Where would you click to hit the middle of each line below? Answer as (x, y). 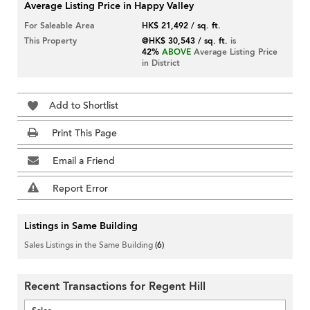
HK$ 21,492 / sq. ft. (182, 26)
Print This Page (84, 134)
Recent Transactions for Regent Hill (115, 287)
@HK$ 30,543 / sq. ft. (185, 41)
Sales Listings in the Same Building (90, 245)
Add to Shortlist (84, 106)
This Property (51, 41)
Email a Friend (84, 161)
